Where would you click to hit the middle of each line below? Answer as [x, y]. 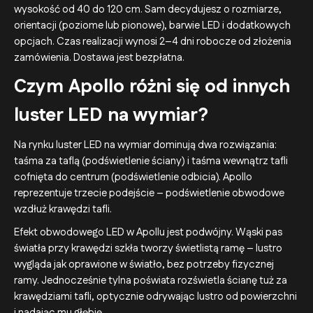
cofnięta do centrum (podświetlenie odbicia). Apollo [133, 177]
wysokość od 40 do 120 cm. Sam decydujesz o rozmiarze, [148, 9]
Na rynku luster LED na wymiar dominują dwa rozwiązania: [145, 145]
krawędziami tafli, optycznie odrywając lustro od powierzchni [155, 296]
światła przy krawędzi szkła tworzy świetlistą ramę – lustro [148, 248]
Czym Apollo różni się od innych [152, 87]
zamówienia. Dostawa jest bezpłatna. [99, 57]
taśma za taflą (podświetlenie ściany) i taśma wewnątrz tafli [151, 161]
